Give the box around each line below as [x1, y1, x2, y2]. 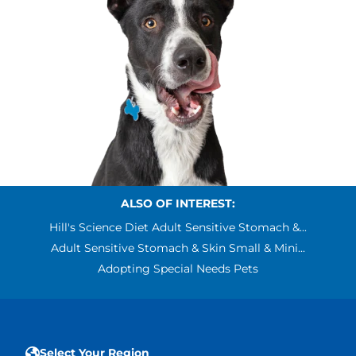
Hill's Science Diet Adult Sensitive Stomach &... [49, 220, 307, 235]
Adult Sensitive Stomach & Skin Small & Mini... [51, 241, 305, 256]
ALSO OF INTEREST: [121, 196, 235, 211]
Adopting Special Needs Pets [98, 261, 258, 277]
